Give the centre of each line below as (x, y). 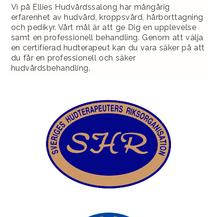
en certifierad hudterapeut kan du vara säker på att (108, 47)
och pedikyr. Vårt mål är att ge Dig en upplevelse (104, 27)
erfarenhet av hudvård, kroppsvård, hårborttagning (107, 17)
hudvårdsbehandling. (51, 68)
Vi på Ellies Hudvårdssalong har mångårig (90, 7)
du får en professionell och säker (73, 58)
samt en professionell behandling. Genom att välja (107, 37)
